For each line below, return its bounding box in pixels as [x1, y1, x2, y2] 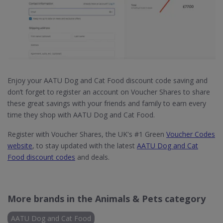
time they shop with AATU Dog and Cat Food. [7, 110, 155, 119]
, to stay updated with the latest [32, 140, 137, 150]
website [7, 140, 32, 150]
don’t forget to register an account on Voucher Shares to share [7, 87, 210, 97]
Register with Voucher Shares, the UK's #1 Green [7, 129, 166, 139]
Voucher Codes [166, 129, 215, 139]
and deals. [75, 152, 110, 162]
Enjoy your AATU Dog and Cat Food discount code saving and [7, 75, 208, 85]
